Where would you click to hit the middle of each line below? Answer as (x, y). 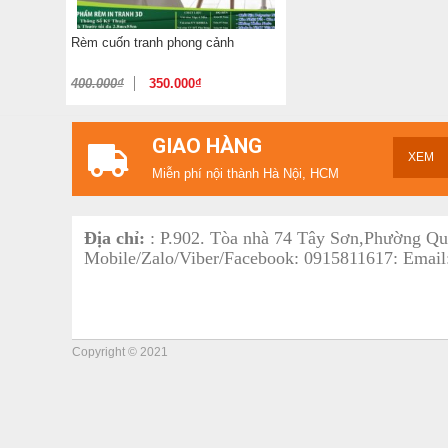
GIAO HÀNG (207, 146)
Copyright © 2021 (120, 352)
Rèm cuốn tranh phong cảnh (152, 43)
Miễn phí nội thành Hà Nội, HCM (245, 174)
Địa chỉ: (117, 238)
